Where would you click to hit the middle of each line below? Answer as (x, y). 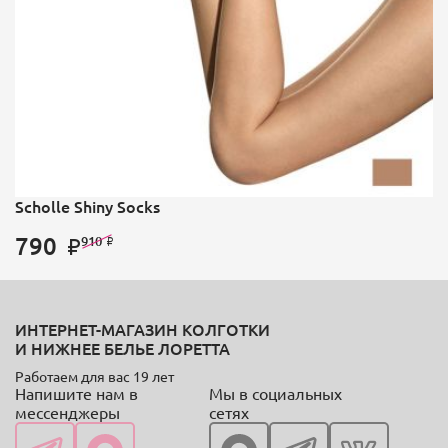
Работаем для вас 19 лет (94, 376)
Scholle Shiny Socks (87, 206)
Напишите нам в (76, 393)
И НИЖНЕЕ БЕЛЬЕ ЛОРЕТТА (122, 348)
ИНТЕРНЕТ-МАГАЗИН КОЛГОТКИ (142, 329)
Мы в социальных (275, 393)
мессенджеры (67, 412)
